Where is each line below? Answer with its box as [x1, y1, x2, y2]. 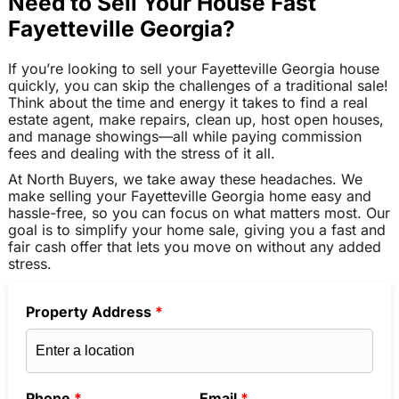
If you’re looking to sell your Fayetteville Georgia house [7, 59, 379, 77]
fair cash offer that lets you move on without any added [7, 238, 381, 256]
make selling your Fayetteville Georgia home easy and [7, 187, 371, 206]
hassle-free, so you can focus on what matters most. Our [7, 204, 390, 223]
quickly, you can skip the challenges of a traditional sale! [7, 76, 388, 94]
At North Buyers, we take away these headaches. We [7, 170, 362, 189]
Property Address [25, 302, 155, 321]
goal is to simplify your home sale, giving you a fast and [7, 221, 386, 240]
